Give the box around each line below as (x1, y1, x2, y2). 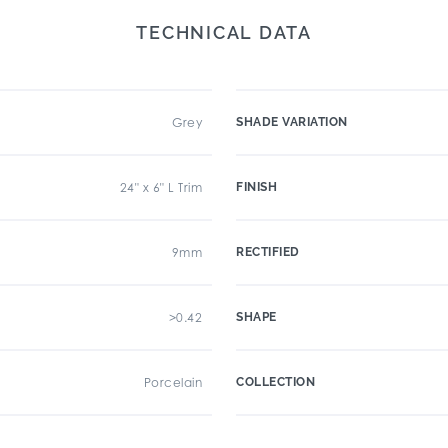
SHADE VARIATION (236, 115, 348, 129)
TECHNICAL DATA (136, 22, 312, 43)
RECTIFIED (236, 245, 300, 259)
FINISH (236, 180, 277, 194)
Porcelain (143, 375, 202, 390)
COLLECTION (236, 375, 315, 389)
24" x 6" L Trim (119, 180, 202, 195)
